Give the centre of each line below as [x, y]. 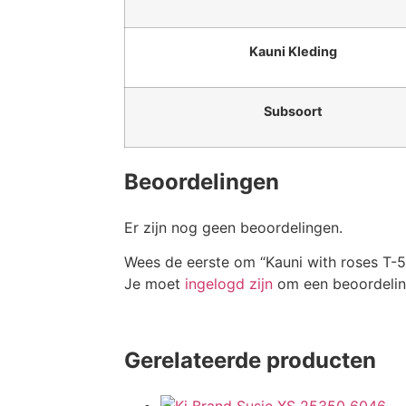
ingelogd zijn [229, 284]
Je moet [155, 284]
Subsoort [293, 111]
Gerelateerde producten [250, 360]
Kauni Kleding [293, 52]
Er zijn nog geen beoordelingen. [233, 227]
